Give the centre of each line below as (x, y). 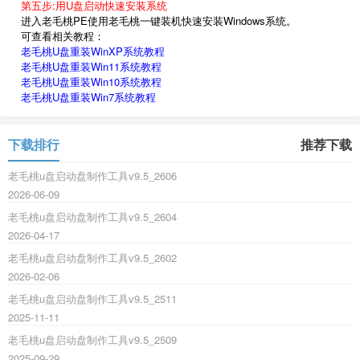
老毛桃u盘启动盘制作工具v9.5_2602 (92, 258)
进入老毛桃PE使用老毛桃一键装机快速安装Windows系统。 (152, 21)
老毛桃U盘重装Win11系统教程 (91, 67)
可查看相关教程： (56, 36)
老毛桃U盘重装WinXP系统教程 (93, 51)
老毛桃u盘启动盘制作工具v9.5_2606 (92, 176)
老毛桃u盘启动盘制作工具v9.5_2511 (92, 299)
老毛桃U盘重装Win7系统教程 (88, 97)
